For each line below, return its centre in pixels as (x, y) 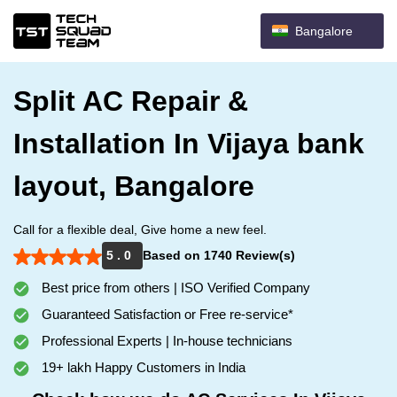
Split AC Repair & (131, 101)
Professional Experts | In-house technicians (165, 341)
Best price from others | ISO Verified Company (174, 288)
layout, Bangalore (134, 186)
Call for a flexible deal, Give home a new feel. (140, 230)
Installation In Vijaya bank (189, 144)
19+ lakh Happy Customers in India (142, 367)
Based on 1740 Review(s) (219, 255)
